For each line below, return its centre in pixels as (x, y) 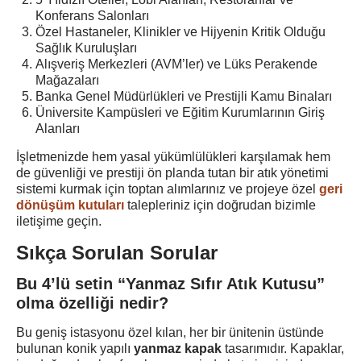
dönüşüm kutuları (70, 205)
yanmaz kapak (178, 349)
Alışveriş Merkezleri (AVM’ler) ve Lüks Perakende (176, 64)
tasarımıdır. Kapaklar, (283, 349)
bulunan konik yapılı (75, 349)
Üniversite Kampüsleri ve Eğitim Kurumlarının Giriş (180, 112)
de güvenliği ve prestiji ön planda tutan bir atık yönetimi (172, 173)
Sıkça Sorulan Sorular (117, 253)
